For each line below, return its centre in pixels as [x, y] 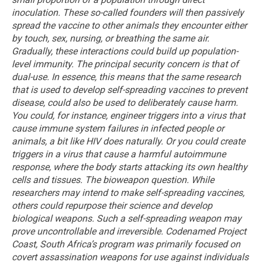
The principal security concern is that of [157, 64]
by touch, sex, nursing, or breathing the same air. [111, 38]
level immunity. [43, 64]
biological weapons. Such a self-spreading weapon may [127, 218]
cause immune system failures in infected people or [118, 128]
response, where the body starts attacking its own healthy [130, 167]
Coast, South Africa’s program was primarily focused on [126, 244]
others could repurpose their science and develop [112, 205]
